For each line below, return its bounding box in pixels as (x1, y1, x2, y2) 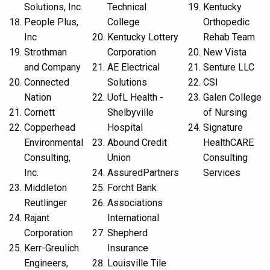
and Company (24, 61, 81, 73)
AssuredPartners (107, 167, 179, 178)
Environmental (24, 137, 83, 148)
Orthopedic (203, 16, 250, 28)
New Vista (203, 46, 246, 58)
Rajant (24, 212, 49, 224)
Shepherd (107, 227, 148, 239)
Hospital (107, 122, 143, 133)
